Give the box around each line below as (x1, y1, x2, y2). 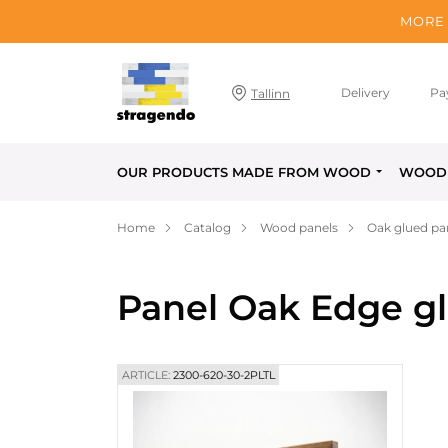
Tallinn (251, 85, 291, 101)
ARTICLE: (122, 368, 170, 382)
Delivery (341, 85, 391, 100)
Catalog (184, 220, 231, 235)
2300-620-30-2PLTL (170, 368, 275, 382)
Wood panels (260, 220, 338, 235)
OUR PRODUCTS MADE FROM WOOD (117, 164, 371, 180)
